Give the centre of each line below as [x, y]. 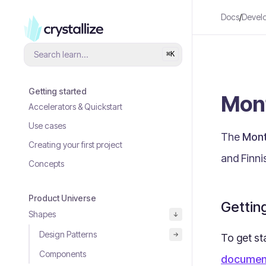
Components [63, 254]
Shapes [42, 214]
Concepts [46, 164]
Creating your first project [75, 145]
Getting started [58, 91]
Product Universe [62, 198]
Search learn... [61, 54]
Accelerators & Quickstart [75, 107]
